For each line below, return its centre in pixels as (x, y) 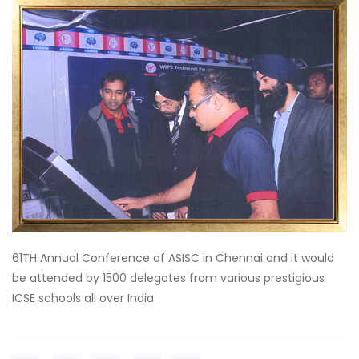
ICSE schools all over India (83, 298)
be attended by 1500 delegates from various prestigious (168, 278)
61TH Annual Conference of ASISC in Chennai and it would (173, 258)
